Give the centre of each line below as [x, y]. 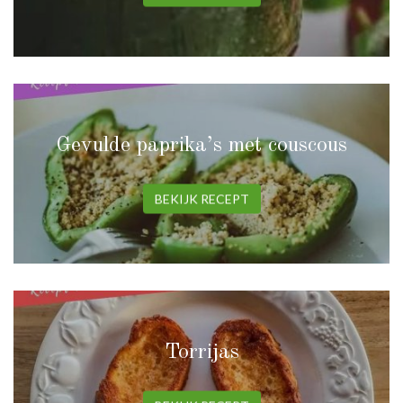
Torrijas [201, 352]
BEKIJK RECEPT [201, 199]
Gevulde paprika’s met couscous [201, 145]
